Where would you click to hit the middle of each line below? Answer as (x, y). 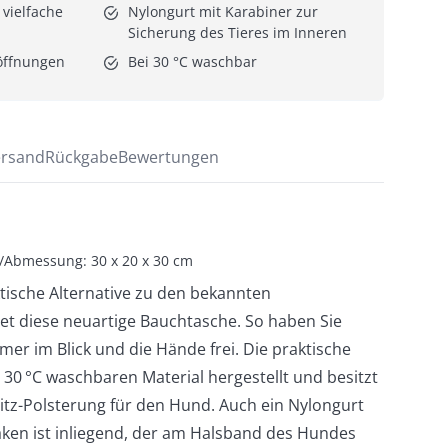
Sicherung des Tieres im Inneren (237, 32)
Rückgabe (81, 156)
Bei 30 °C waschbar (192, 61)
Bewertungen (168, 156)
